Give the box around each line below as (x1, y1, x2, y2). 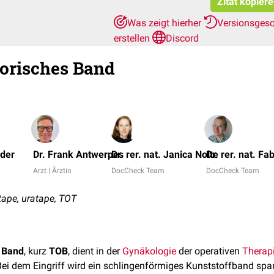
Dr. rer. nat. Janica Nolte (111, 149, 218, 160)
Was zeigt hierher (127, 17, 204, 29)
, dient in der (68, 245, 122, 257)
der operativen (176, 245, 242, 257)
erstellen (114, 32, 152, 44)
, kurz (24, 245, 49, 257)
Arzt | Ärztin (33, 166, 72, 175)
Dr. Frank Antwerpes (33, 149, 124, 160)
